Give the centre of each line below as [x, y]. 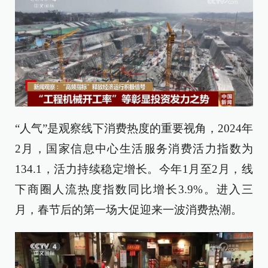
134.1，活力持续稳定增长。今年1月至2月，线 [134, 169]
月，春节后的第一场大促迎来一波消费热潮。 [129, 209]
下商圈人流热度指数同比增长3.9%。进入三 [134, 189]
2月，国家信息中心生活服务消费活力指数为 [134, 148]
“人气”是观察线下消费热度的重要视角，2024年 [134, 128]
